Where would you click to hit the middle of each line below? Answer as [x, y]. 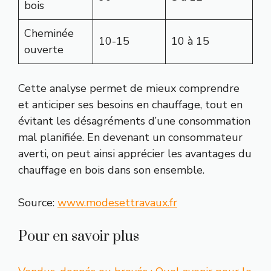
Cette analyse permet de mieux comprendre [129, 89]
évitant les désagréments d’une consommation [134, 121]
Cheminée [49, 34]
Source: [38, 203]
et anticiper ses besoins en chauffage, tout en [130, 105]
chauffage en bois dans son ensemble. [111, 170]
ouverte [44, 50]
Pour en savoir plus [79, 237]
